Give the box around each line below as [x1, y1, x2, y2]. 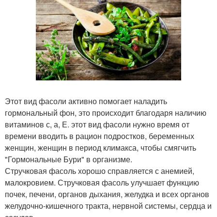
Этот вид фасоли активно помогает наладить [5, 95, 167, 107]
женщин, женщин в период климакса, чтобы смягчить [5, 142, 196, 154]
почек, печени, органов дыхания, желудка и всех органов [5, 188, 209, 200]
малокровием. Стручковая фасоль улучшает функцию [5, 177, 199, 188]
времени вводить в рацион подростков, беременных [5, 130, 194, 142]
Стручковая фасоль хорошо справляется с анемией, [5, 165, 194, 177]
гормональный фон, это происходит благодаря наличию [5, 107, 206, 119]
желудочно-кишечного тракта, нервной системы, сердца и [5, 200, 212, 212]
